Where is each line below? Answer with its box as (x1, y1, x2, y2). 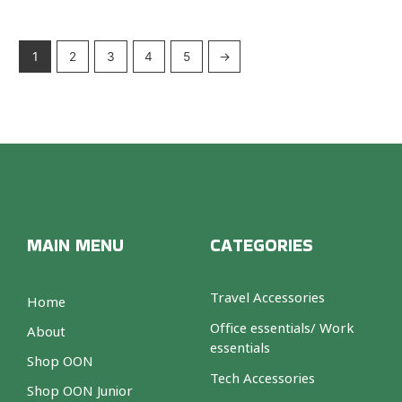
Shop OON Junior (27, 380, 133, 399)
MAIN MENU (27, 232, 124, 258)
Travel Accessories (210, 287, 325, 306)
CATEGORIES (210, 232, 313, 258)
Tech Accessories (210, 368, 315, 387)
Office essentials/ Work (210, 318, 354, 336)
